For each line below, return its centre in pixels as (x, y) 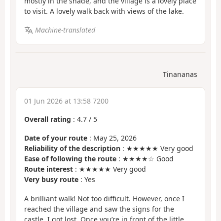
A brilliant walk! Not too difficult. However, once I (104, 198)
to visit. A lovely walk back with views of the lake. (104, 11)
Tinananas (180, 74)
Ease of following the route (70, 159)
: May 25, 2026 (112, 138)
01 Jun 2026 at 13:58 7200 (66, 101)
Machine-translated (65, 30)
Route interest (49, 169)
